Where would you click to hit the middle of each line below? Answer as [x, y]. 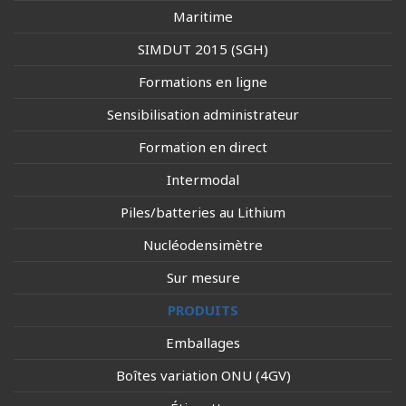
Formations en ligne [203, 82]
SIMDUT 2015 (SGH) [203, 49]
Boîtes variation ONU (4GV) [203, 375]
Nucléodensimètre [203, 245]
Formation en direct [203, 147]
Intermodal [203, 179]
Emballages [203, 343]
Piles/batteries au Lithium [203, 212]
